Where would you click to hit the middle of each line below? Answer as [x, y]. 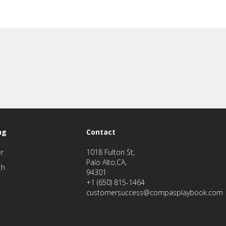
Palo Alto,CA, [106, 162]
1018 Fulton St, [110, 152]
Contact [101, 132]
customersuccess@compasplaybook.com [155, 193]
